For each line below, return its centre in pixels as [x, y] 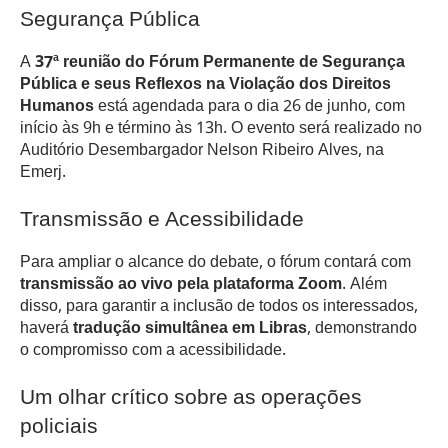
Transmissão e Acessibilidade [162, 222]
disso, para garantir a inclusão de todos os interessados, [219, 307]
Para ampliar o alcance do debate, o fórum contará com [215, 263]
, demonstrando [362, 329]
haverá [46, 329]
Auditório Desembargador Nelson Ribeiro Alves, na [202, 151]
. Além [364, 285]
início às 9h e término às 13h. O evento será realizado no [221, 129]
